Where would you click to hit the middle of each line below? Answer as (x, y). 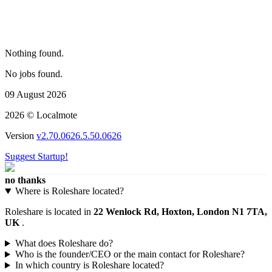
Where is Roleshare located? (69, 191)
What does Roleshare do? (64, 243)
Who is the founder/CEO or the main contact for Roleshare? (130, 254)
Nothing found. (34, 53)
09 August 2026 (36, 95)
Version (21, 136)
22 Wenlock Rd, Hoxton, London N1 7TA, (180, 212)
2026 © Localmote (41, 115)
